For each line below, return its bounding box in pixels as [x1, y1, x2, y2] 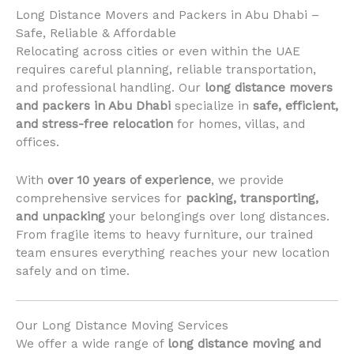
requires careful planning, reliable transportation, [16, 62, 316, 77]
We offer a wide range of [16, 336, 168, 351]
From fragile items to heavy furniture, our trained [16, 227, 313, 242]
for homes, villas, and [173, 116, 305, 131]
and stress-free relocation [16, 116, 173, 131]
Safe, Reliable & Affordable [16, 25, 176, 40]
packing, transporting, [186, 190, 318, 205]
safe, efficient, [253, 98, 338, 113]
